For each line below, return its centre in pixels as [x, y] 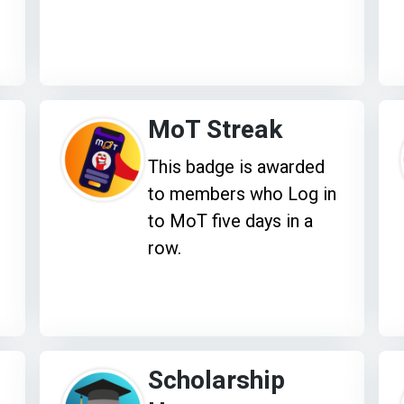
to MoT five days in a [231, 220]
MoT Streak [216, 130]
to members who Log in [243, 193]
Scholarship [217, 381]
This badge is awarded [237, 166]
